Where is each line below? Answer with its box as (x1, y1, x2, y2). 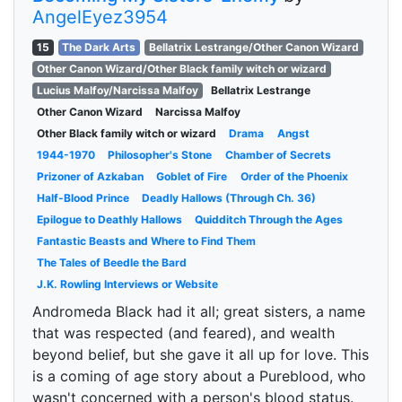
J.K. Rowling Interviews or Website (36, 277, 218, 291)
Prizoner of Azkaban (36, 170, 144, 183)
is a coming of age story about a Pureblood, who (32, 367, 366, 385)
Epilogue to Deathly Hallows (36, 213, 182, 226)
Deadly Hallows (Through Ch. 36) (142, 191, 317, 205)
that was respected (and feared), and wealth (32, 324, 335, 342)
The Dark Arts (62, 40, 136, 54)
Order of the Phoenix (240, 170, 348, 183)
